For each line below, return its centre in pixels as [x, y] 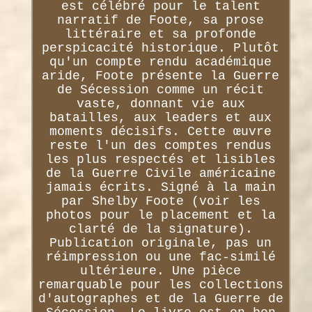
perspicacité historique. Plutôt [161, 48]
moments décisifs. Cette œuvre [161, 131]
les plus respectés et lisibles [161, 159]
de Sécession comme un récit [161, 89]
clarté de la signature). [161, 229]
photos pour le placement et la [161, 215]
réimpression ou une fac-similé [161, 257]
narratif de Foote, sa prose [161, 20]
